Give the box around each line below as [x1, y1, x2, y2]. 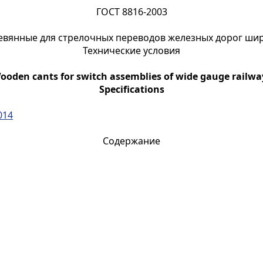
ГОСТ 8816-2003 [96, 5, 167, 18]
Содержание [103, 134, 160, 147]
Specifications [99, 83, 164, 96]
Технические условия [83, 44, 180, 57]
